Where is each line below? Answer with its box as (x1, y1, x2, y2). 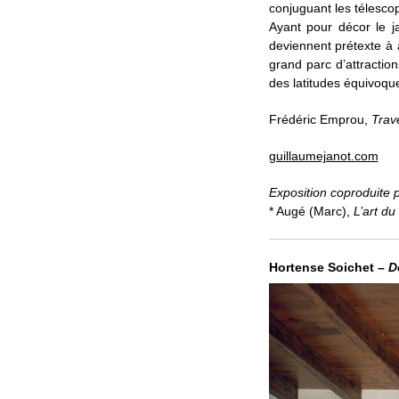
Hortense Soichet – (268, 259, 388, 274)
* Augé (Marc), (268, 203, 354, 218)
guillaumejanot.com (268, 148, 379, 163)
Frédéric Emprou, (268, 111, 371, 126)
